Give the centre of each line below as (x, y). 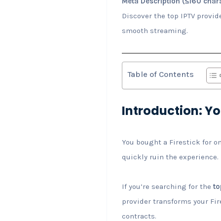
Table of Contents (161, 74)
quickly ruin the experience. (170, 157)
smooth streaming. (155, 30)
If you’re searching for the (167, 186)
